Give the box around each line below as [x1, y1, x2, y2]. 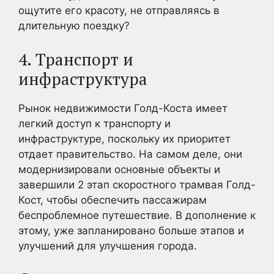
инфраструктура [18, 67, 147, 90]
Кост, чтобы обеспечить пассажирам [18, 193, 207, 206]
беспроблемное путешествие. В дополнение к [18, 209, 256, 221]
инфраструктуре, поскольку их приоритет [18, 132, 231, 145]
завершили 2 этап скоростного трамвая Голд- [18, 178, 256, 191]
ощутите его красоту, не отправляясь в [18, 4, 220, 17]
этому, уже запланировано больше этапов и [18, 224, 244, 237]
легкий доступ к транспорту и [18, 117, 171, 130]
